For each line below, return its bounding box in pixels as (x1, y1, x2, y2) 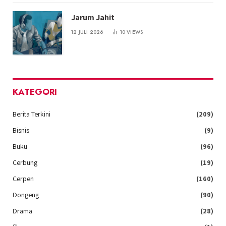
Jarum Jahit (71, 12, 115, 23)
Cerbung (13, 157, 37, 167)
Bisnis (13, 125, 29, 135)
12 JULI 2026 (71, 28, 103, 36)
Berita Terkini (13, 109, 50, 119)
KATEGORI (13, 85, 57, 98)
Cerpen (13, 174, 34, 183)
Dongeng (13, 190, 39, 199)
